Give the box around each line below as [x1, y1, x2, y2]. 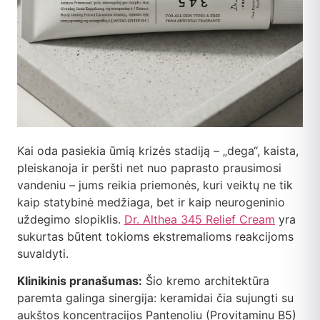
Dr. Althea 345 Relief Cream [124, 211, 275, 226]
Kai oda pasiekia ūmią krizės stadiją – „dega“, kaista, [17, 143, 299, 158]
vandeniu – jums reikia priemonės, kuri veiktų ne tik [17, 177, 293, 192]
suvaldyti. [17, 246, 69, 261]
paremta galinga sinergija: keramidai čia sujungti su [17, 291, 294, 306]
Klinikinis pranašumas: [17, 274, 142, 289]
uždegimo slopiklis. [17, 211, 124, 226]
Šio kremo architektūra [142, 274, 269, 289]
